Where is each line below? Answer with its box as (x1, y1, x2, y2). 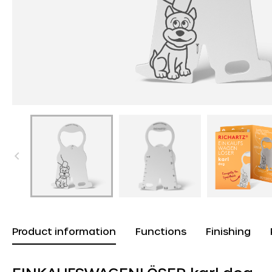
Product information (12, 225, 116, 237)
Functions (135, 225, 186, 237)
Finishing (206, 225, 251, 237)
